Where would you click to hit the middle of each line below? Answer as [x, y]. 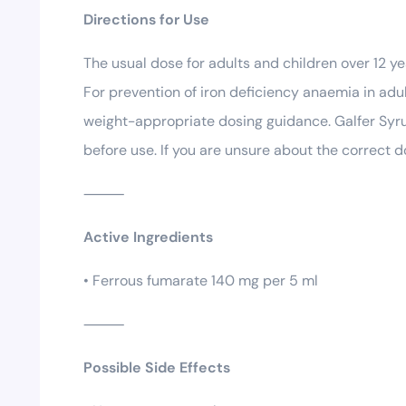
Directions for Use [146, 19]
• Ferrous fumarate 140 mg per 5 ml [201, 280]
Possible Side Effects [157, 367]
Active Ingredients [148, 237]
